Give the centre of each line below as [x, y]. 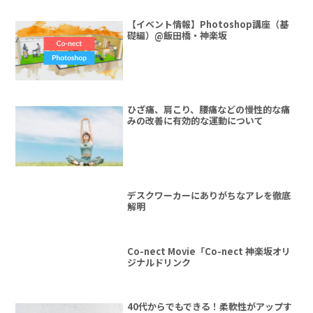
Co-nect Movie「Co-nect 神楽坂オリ [209, 251]
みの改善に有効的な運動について [196, 121]
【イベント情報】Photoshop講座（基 [208, 24]
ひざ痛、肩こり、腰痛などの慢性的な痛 [209, 110]
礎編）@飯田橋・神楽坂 [177, 35]
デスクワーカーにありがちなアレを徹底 [209, 196]
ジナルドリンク [159, 262]
